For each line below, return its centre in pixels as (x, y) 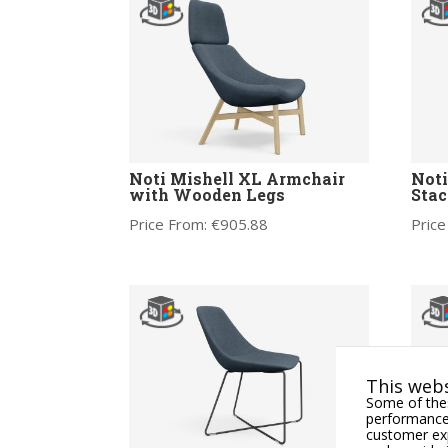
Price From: (169, 224)
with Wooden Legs (206, 195)
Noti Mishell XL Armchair (236, 179)
